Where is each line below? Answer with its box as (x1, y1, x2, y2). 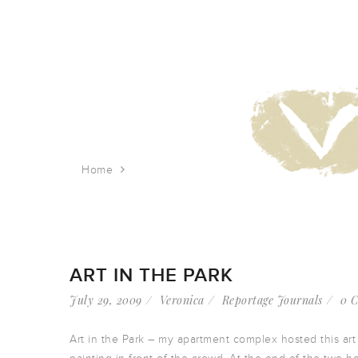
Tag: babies (133, 163, 193, 177)
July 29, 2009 (70, 292, 142, 308)
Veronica (159, 292, 205, 308)
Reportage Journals (221, 292, 323, 308)
